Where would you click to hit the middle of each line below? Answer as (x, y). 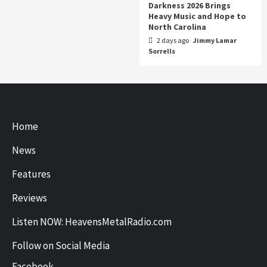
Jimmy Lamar (215, 40)
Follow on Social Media (61, 245)
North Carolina (177, 27)
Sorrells (162, 51)
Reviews (30, 198)
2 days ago (173, 40)
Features (31, 174)
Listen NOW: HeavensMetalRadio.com (92, 221)
